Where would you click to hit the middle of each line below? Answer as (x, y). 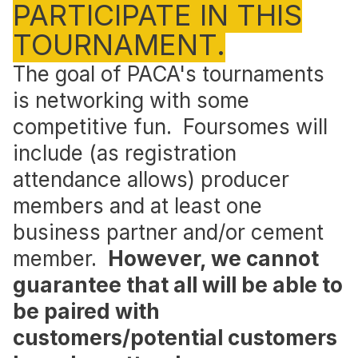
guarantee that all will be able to (178, 285)
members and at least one (137, 206)
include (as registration (125, 153)
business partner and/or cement (168, 232)
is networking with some (131, 100)
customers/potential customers (175, 338)
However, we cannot (213, 259)
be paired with (86, 311)
